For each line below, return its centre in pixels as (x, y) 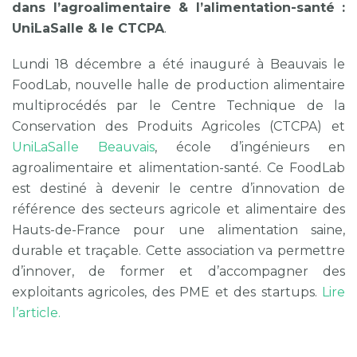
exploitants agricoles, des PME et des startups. (167, 292)
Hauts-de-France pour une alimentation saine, (178, 230)
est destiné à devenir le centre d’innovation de (178, 189)
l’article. (36, 313)
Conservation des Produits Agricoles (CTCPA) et (178, 127)
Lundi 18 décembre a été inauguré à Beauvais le (178, 65)
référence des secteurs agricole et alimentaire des (178, 210)
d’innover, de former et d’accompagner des (178, 272)
